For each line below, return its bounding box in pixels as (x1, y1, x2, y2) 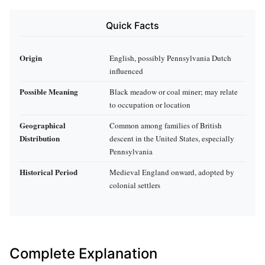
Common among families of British (109, 119, 222, 131)
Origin (20, 51, 42, 63)
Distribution (20, 132, 60, 144)
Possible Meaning (20, 85, 78, 97)
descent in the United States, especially (109, 132, 234, 144)
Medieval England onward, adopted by (109, 166, 234, 177)
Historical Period (20, 166, 77, 177)
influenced (109, 65, 143, 76)
